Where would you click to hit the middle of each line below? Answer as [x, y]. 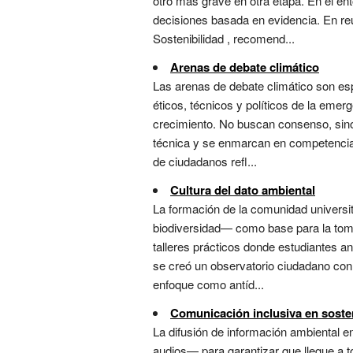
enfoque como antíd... [208, 284]
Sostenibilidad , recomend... [224, 39]
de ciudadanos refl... [205, 162]
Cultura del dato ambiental [243, 190]
